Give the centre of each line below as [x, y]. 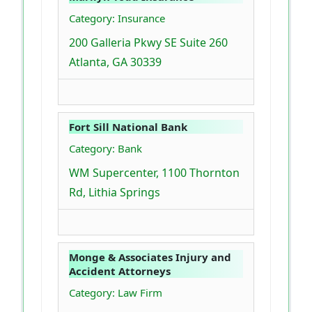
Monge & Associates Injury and [150, 257]
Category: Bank [106, 148]
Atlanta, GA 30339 [115, 62]
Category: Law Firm [116, 292]
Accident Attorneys [120, 271]
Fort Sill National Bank [128, 126]
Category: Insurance [117, 18]
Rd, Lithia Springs [115, 192]
